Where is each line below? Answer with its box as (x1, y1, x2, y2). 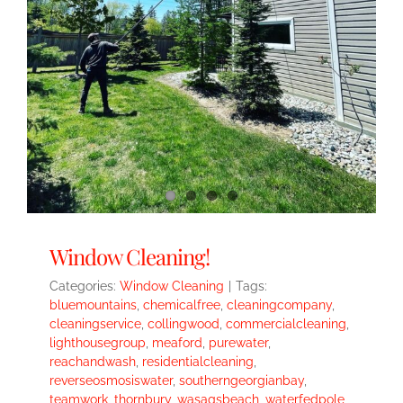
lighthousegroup (49, 336, 146, 350)
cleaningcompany (227, 298, 332, 312)
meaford (152, 336, 202, 350)
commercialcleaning (226, 317, 346, 331)
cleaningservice (49, 317, 141, 331)
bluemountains (49, 298, 137, 312)
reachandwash (49, 354, 136, 369)
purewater (209, 336, 268, 350)
